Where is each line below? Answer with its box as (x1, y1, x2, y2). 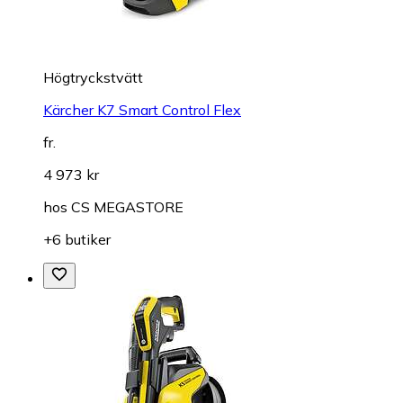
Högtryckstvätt (43, 67, 143, 86)
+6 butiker (43, 229, 111, 248)
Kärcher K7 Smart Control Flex (43, 100, 241, 119)
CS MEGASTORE (71, 197, 184, 216)
